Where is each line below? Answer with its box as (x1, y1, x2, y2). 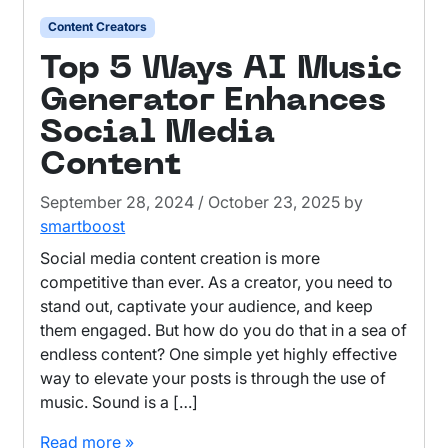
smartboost (40, 215, 126, 236)
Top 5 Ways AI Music (40, 53, 403, 85)
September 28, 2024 (40, 191, 195, 212)
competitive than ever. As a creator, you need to (40, 271, 394, 292)
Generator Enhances (40, 85, 386, 117)
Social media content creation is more (40, 247, 321, 268)
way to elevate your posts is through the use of (40, 367, 387, 388)
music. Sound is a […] (40, 391, 199, 412)
